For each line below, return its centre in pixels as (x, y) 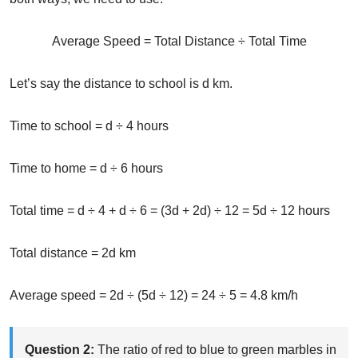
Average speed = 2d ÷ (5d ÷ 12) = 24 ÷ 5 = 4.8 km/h (154, 296)
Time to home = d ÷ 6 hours (86, 169)
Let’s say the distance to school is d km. (121, 84)
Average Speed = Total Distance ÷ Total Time (179, 42)
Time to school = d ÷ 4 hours (89, 126)
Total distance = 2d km (73, 253)
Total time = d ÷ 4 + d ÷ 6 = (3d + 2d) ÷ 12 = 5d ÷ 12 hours (170, 211)
